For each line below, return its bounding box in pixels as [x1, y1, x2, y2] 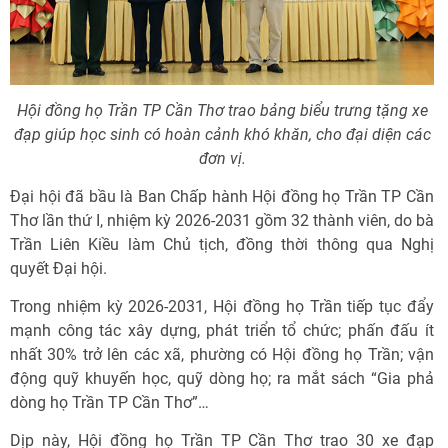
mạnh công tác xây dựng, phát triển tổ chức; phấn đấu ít [10, 320, 434, 340]
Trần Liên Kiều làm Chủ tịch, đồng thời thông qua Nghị [10, 234, 434, 254]
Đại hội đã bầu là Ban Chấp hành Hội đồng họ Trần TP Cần [10, 186, 434, 206]
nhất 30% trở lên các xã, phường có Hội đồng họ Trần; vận [10, 344, 434, 364]
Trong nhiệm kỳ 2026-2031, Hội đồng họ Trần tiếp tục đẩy [10, 296, 434, 316]
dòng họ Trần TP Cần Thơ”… [10, 392, 209, 412]
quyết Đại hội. [10, 258, 107, 278]
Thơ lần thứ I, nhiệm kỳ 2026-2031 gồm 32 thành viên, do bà [10, 210, 434, 230]
